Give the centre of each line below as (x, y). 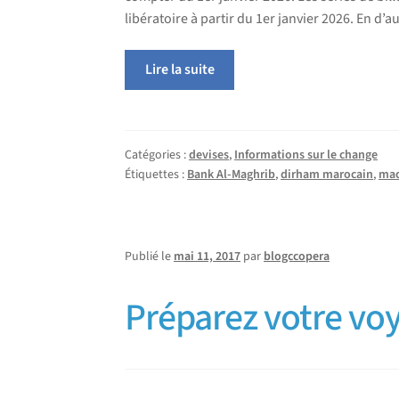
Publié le (150, 256)
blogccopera (297, 256)
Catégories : (157, 155)
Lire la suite (179, 70)
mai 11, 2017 (208, 256)
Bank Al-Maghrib (232, 175)
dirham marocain (327, 175)
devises (209, 155)
